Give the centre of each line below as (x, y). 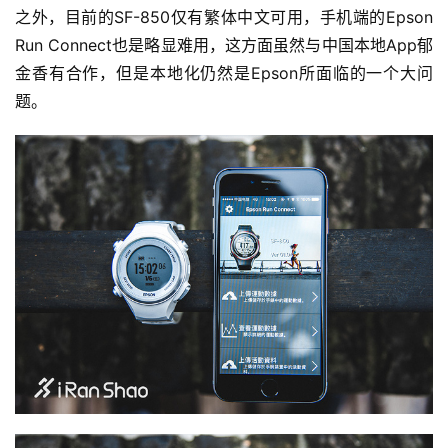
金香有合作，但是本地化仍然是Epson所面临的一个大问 (224, 73)
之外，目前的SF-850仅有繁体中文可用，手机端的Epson (224, 17)
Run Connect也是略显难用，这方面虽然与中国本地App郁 (224, 45)
